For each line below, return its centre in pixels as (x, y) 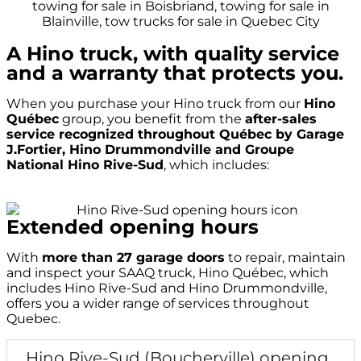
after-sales (281, 119)
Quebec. (33, 318)
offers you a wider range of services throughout (158, 303)
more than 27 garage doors (133, 257)
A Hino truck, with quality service (173, 54)
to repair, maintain (285, 257)
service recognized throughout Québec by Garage (175, 135)
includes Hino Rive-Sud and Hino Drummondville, (167, 288)
